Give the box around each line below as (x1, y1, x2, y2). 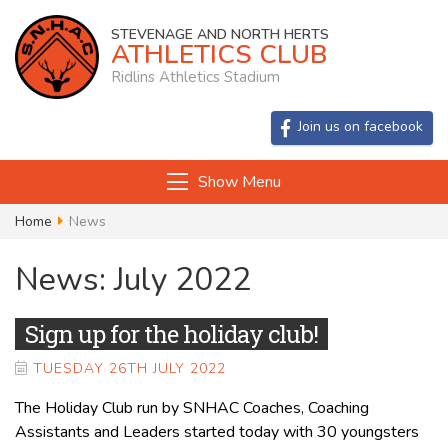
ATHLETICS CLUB (110, 37, 328, 73)
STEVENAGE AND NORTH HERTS (110, 25, 329, 45)
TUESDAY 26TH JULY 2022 (33, 358, 226, 378)
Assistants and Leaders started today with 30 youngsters (15, 420, 419, 443)
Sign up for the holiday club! (25, 317, 318, 350)
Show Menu (198, 170, 281, 193)
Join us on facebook (298, 116, 423, 136)
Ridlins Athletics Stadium (110, 67, 280, 88)
